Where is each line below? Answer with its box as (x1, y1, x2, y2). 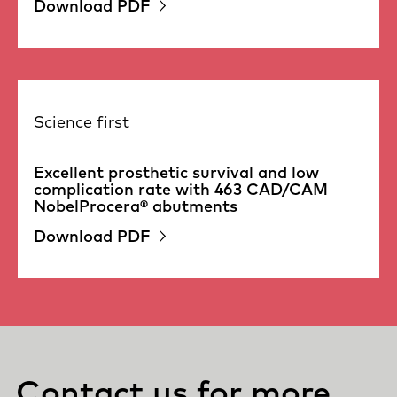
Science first (34, 112, 129, 133)
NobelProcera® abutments (34, 196, 237, 217)
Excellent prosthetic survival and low (34, 162, 319, 183)
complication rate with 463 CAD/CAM (34, 179, 328, 200)
